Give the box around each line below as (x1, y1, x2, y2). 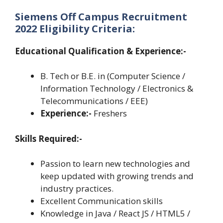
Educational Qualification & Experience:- (15, 45, 186, 57)
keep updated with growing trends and (40, 170, 194, 182)
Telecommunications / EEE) (40, 95, 148, 107)
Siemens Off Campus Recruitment (15, 9, 187, 23)
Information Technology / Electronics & (40, 83, 193, 95)
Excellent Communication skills (40, 195, 165, 207)
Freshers (94, 108, 127, 119)
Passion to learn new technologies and (40, 158, 190, 170)
